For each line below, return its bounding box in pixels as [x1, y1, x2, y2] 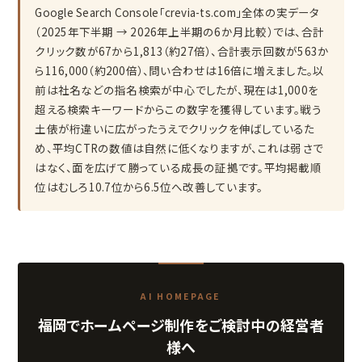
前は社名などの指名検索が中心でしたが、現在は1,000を [35, 81, 319, 98]
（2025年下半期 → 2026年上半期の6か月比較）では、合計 [35, 23, 325, 40]
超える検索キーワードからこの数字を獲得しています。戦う [35, 100, 322, 117]
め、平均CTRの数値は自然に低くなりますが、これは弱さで [35, 139, 324, 156]
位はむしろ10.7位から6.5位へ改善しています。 [35, 178, 263, 195]
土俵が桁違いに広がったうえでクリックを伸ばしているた [35, 120, 315, 137]
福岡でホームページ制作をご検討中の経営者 [37, 314, 325, 335]
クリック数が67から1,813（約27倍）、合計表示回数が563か [35, 42, 330, 59]
